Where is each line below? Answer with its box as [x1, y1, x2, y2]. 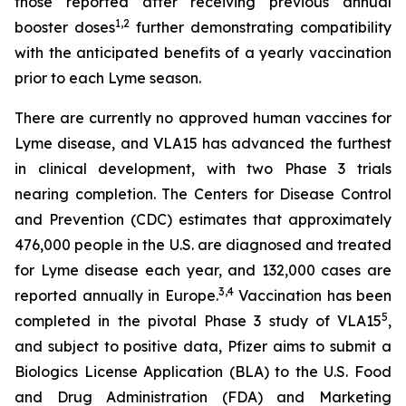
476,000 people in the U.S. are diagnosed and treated [14, 236, 391, 255]
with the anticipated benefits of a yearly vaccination [14, 43, 391, 63]
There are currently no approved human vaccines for [14, 109, 391, 128]
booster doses [14, 18, 115, 37]
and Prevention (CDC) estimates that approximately [14, 210, 391, 229]
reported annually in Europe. [14, 286, 218, 305]
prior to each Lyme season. [14, 69, 205, 88]
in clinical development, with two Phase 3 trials [14, 159, 391, 179]
